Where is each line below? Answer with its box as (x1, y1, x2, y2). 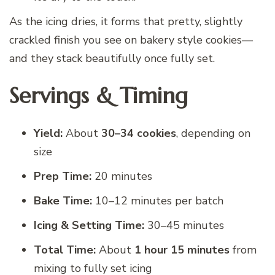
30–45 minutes (144, 217, 224, 233)
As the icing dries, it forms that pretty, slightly (9, 14, 242, 29)
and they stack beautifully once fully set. (9, 51, 215, 66)
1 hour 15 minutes (134, 242, 230, 257)
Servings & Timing (9, 82, 188, 110)
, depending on (176, 125, 250, 141)
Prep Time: (34, 168, 91, 184)
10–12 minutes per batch (92, 193, 223, 208)
